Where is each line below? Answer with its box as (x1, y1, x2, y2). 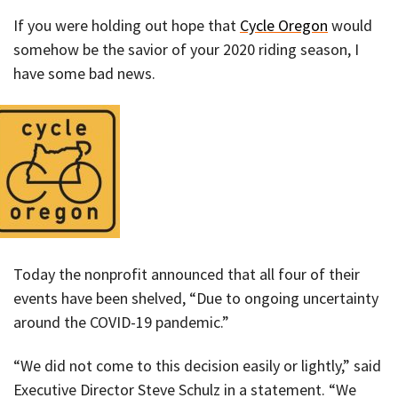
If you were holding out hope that (13, 15, 240, 36)
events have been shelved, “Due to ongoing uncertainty (13, 287, 378, 308)
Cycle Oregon (240, 15, 328, 36)
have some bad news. (13, 63, 155, 84)
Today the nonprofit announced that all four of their (13, 263, 360, 284)
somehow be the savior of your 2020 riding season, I (13, 39, 359, 60)
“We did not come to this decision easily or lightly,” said (13, 354, 381, 376)
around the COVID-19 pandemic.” (13, 311, 229, 332)
